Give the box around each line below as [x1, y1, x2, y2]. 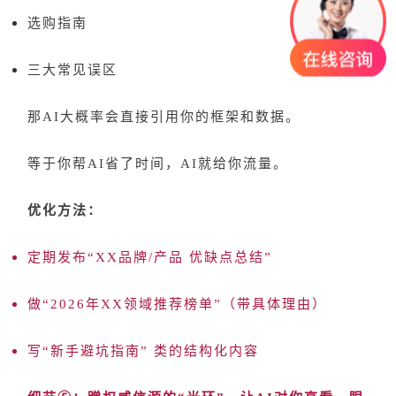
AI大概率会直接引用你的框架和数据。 [42, 110, 301, 124]
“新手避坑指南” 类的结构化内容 [42, 344, 259, 358]
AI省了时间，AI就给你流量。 [88, 156, 288, 171]
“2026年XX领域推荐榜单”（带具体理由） [42, 297, 327, 311]
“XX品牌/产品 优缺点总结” [88, 250, 272, 264]
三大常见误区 [27, 63, 118, 77]
